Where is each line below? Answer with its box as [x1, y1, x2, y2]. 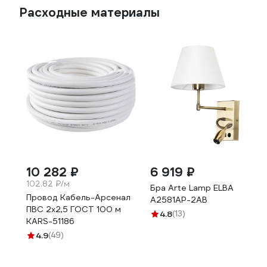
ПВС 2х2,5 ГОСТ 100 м [26, 204, 121, 215]
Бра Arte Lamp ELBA [150, 182, 234, 193]
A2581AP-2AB [150, 194, 207, 205]
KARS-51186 [26, 216, 74, 226]
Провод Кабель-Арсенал [26, 192, 131, 203]
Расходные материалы [19, 5, 160, 20]
